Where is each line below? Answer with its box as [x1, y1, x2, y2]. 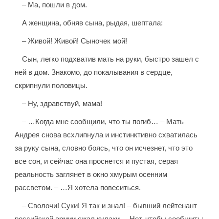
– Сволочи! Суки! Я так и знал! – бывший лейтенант [22, 201, 197, 210]
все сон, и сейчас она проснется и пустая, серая [15, 157, 178, 166]
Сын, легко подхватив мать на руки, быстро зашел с [22, 55, 199, 64]
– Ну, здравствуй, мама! [22, 99, 103, 108]
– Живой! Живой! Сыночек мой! [22, 37, 128, 45]
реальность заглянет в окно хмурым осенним [15, 170, 168, 179]
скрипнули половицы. [15, 81, 88, 90]
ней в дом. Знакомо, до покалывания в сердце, [15, 68, 173, 77]
